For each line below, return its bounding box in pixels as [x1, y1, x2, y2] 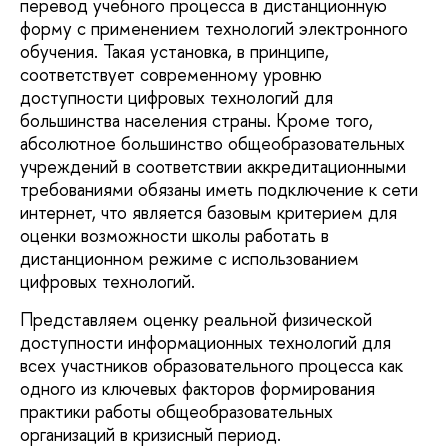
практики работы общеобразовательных [20, 398, 333, 424]
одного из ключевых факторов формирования [20, 375, 375, 401]
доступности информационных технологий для [20, 329, 391, 355]
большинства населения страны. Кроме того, [20, 108, 373, 134]
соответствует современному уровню [20, 62, 322, 88]
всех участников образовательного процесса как [20, 352, 403, 378]
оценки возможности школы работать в [20, 223, 329, 249]
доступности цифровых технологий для [20, 85, 333, 111]
